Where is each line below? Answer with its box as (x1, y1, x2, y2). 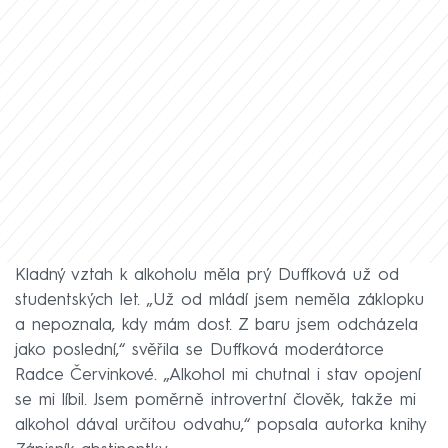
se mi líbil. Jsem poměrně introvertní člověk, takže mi (15, 391, 416, 409)
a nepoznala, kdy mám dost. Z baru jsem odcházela (15, 316, 418, 334)
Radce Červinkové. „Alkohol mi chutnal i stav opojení (15, 366, 421, 384)
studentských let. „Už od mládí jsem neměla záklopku (15, 291, 424, 309)
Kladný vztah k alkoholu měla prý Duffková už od (15, 266, 399, 284)
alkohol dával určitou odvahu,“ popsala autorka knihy (15, 416, 426, 434)
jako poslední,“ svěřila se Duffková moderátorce (15, 341, 384, 359)
